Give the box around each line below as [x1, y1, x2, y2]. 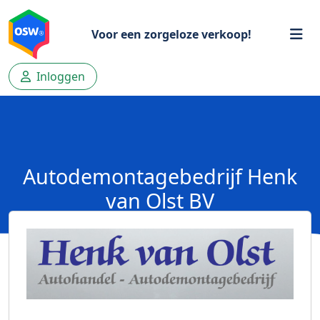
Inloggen [34, 69, 85, 84]
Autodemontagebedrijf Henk [23, 162, 297, 190]
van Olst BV [106, 186, 214, 214]
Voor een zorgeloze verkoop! [91, 26, 251, 42]
